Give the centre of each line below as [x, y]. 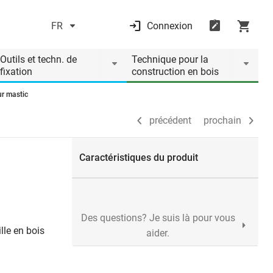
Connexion [169, 26]
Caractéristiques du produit [139, 158]
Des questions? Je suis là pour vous [158, 218]
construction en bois [175, 72]
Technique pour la [170, 59]
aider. [158, 233]
